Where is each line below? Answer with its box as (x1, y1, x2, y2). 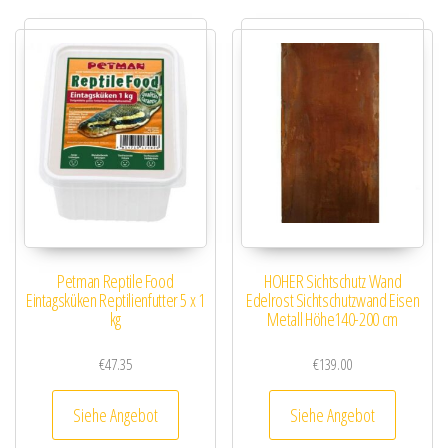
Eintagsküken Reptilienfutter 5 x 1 (25, 287, 205, 312)
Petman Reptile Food (57, 268, 174, 293)
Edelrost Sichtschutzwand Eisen (246, 287, 420, 312)
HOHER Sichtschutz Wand (264, 268, 402, 293)
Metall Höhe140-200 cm (267, 306, 398, 331)
